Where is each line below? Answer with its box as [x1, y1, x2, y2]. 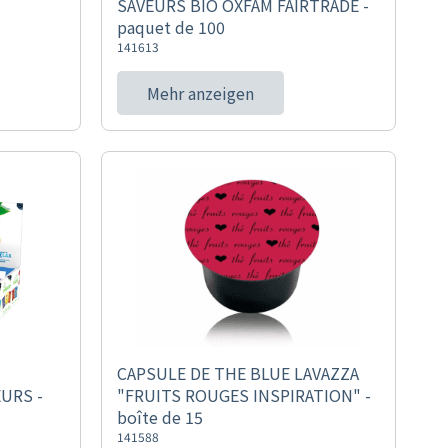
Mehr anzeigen [146, 81, 254, 105]
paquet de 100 [116, 15, 225, 39]
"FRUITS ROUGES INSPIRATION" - [116, 383, 371, 407]
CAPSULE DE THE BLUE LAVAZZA [116, 361, 359, 385]
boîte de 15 [116, 405, 203, 429]
